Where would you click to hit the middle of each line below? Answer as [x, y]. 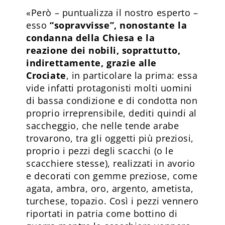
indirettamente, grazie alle [91, 63]
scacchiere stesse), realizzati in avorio [111, 163]
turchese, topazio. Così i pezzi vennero [113, 201]
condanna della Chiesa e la [91, 37]
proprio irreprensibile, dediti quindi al [111, 113]
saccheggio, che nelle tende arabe [103, 125]
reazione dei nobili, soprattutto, [103, 50]
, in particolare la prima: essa [132, 75]
